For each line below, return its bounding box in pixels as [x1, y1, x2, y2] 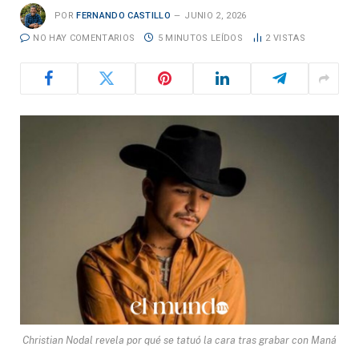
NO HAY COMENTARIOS [33, 33, 135, 44]
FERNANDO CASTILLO [76, 10, 171, 22]
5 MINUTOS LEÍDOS [157, 33, 243, 44]
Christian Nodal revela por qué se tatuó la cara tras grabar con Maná [22, 333, 337, 346]
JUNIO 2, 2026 [184, 10, 247, 22]
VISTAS [272, 33, 305, 44]
